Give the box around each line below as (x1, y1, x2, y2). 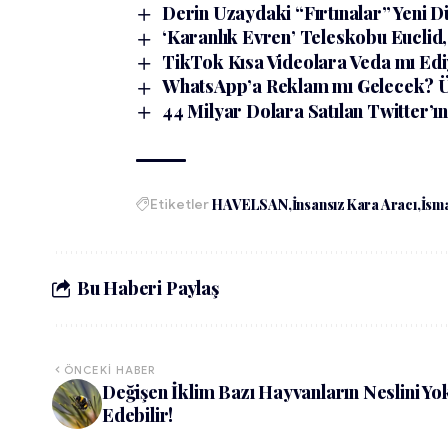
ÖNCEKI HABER (64, 362, 157, 377)
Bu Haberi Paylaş (76, 276, 219, 301)
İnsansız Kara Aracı (291, 194, 417, 214)
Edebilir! (102, 402, 174, 427)
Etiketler (150, 194, 210, 213)
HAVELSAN (212, 194, 288, 214)
